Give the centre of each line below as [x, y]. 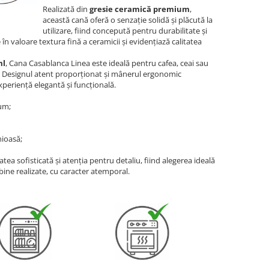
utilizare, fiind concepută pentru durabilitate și [125, 31]
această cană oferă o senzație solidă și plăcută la [128, 20]
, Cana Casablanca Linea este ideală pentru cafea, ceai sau [107, 63]
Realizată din [66, 9]
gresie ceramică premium [140, 9]
